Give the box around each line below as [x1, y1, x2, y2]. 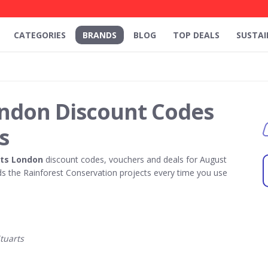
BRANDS [83, 29, 117, 41]
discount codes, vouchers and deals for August [43, 154, 227, 165]
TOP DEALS [173, 29, 220, 41]
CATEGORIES [14, 29, 66, 41]
